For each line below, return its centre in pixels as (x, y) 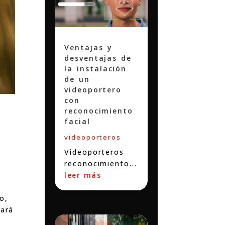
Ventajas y (88, 47)
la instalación (96, 68)
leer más (83, 175)
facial (77, 121)
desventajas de (98, 58)
